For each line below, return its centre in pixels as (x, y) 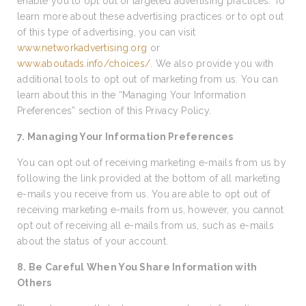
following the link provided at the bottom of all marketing (149, 178)
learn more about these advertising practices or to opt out (151, 16)
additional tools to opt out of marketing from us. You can (148, 79)
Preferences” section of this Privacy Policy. (114, 111)
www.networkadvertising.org (82, 48)
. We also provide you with (212, 64)
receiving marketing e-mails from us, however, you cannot (151, 210)
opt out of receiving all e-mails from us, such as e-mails (145, 225)
